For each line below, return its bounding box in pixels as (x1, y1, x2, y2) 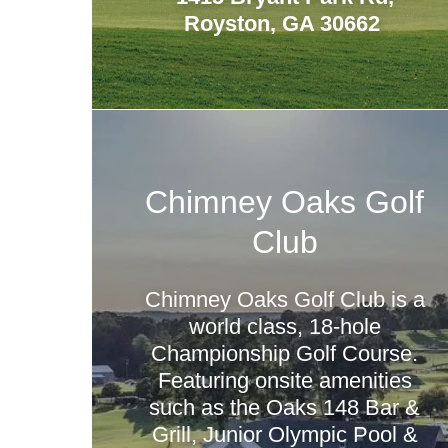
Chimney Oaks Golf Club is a (144, 287, 425, 312)
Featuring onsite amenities (157, 368, 412, 393)
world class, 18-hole (188, 314, 381, 339)
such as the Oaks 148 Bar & (149, 395, 421, 420)
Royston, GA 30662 (183, 11, 386, 36)
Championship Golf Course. (151, 341, 419, 366)
